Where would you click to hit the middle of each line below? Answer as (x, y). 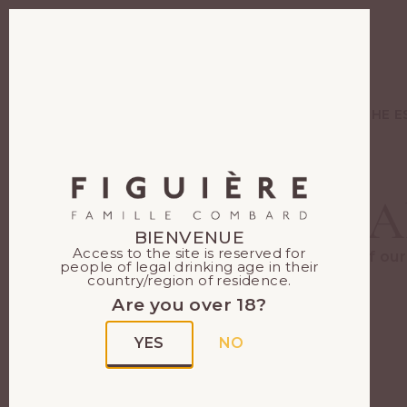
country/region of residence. (189, 280)
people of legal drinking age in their (189, 266)
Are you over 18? (189, 304)
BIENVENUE (189, 237)
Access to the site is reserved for (189, 253)
